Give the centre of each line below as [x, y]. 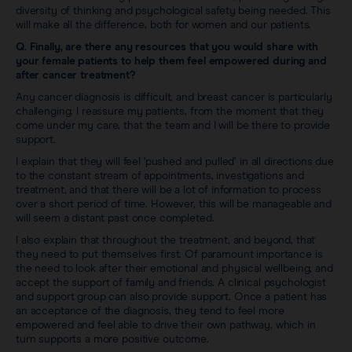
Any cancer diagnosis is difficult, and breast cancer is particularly [174, 97]
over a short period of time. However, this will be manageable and [174, 204]
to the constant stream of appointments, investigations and [160, 176]
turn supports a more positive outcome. [112, 339]
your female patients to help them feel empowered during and [171, 61]
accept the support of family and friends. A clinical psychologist [171, 282]
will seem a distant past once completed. [115, 218]
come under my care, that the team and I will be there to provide [173, 125]
